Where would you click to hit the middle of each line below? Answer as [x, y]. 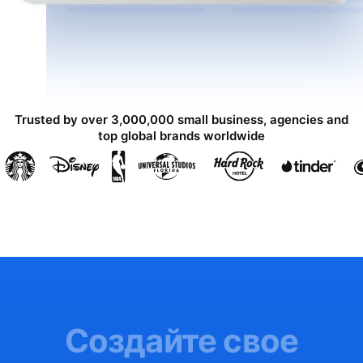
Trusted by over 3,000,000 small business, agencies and [181, 119]
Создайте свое [181, 341]
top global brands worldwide [181, 135]
